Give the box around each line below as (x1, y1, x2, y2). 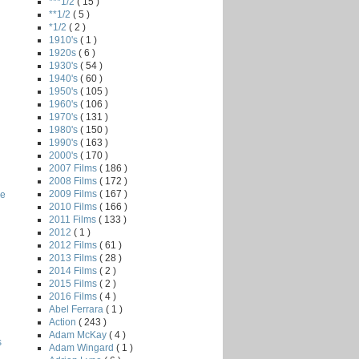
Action (49, 316, 79, 328)
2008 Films (49, 175, 99, 187)
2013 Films (49, 252, 99, 264)
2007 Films (49, 162, 99, 174)
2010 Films (49, 200, 99, 212)
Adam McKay (49, 329, 109, 341)
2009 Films (49, 188, 99, 200)
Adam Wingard (49, 341, 116, 353)
